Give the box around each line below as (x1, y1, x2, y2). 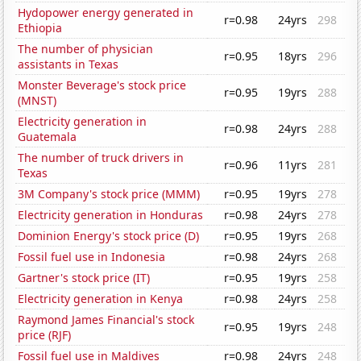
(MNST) (18, 93, 57, 109)
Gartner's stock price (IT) (18, 270, 151, 286)
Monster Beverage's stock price (18, 77, 187, 93)
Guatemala (18, 129, 77, 145)
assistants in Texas (18, 56, 119, 73)
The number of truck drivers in (18, 150, 185, 166)
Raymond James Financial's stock (18, 312, 195, 328)
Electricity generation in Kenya (18, 291, 184, 307)
